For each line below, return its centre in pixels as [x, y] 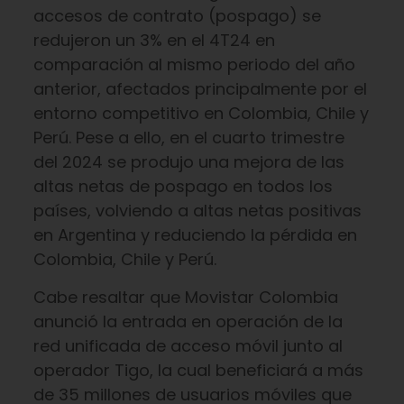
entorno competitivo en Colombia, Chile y [201, 113]
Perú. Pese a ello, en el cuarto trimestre [188, 138]
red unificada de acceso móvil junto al [188, 346]
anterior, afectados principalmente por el [200, 89]
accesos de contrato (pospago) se [177, 16]
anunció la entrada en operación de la [188, 321]
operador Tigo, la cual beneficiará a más [198, 370]
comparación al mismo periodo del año [194, 64]
